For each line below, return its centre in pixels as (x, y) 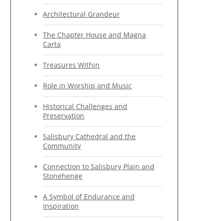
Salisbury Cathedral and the (90, 136)
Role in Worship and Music (88, 86)
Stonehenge (63, 176)
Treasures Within (72, 65)
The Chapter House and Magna (95, 35)
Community (62, 146)
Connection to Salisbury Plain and (99, 166)
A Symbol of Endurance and (89, 197)
